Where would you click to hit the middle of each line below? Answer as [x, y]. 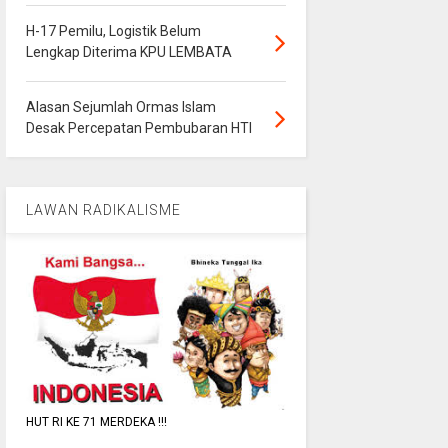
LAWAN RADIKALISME [103, 209]
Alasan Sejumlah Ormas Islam [120, 106]
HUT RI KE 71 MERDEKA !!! [96, 422]
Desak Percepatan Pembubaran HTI [138, 127]
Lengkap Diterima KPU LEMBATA [128, 51]
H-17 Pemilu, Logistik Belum [113, 30]
